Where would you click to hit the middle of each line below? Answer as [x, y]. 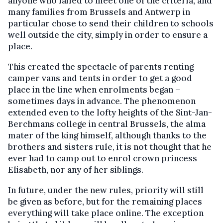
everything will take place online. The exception [106, 213]
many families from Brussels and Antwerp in [99, 12]
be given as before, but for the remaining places [105, 202]
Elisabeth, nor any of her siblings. [76, 170]
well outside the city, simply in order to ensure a [108, 35]
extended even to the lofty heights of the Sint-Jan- [110, 112]
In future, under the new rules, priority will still [106, 190]
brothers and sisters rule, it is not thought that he [110, 147]
